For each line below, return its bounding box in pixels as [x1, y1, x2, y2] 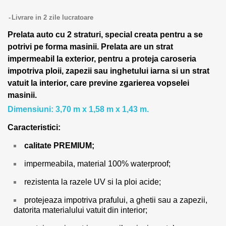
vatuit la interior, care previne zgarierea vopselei [8, 79, 189, 87]
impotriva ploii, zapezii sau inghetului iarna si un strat [8, 67, 209, 75]
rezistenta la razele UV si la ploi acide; [24, 178, 161, 186]
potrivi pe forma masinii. [8, 42, 101, 51]
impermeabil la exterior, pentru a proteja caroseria [8, 54, 196, 63]
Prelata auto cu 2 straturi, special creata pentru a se [8, 30, 203, 39]
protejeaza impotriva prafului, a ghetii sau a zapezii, [24, 196, 207, 204]
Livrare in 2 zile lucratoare [12, 14, 93, 21]
